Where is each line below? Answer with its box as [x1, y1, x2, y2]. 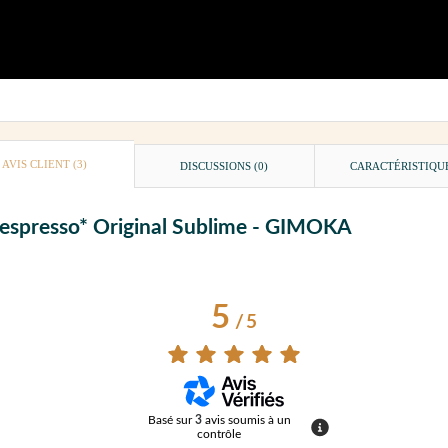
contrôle [197, 428, 241, 441]
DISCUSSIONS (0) [180, 160, 269, 173]
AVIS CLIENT [2, 158, 74, 171]
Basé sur [147, 414, 195, 427]
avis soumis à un [204, 414, 291, 427]
